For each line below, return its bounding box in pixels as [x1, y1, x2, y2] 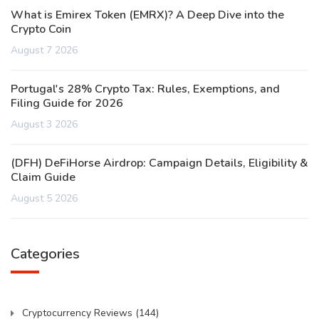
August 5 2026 [11, 192, 78, 206]
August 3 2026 [11, 117, 78, 132]
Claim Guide [11, 169, 75, 186]
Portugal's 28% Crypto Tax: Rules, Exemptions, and [11, 81, 280, 98]
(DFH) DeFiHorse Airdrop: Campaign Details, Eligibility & [11, 155, 308, 172]
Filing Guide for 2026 [11, 95, 123, 112]
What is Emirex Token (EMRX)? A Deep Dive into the [11, 7, 284, 23]
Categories [11, 244, 80, 264]
